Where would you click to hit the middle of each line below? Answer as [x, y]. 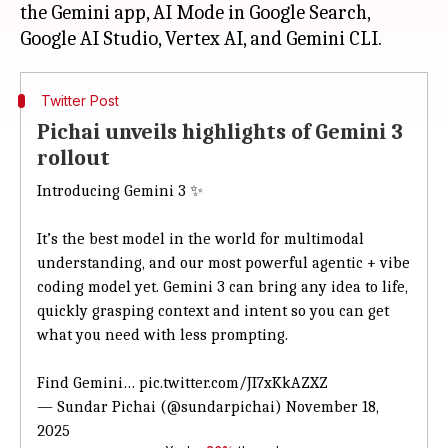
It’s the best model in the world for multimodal [200, 239]
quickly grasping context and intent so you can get [213, 311]
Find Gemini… [88, 383]
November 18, [332, 407]
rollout [73, 158]
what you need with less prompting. [164, 335]
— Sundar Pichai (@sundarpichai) [161, 407]
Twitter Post [79, 100]
